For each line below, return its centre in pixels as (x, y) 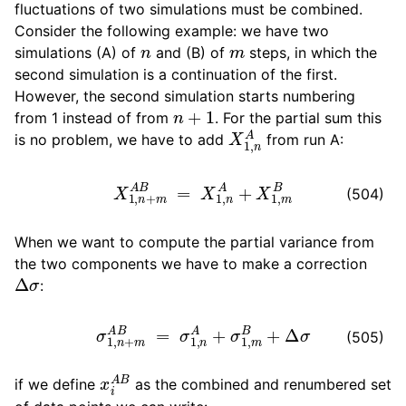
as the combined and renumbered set (261, 385)
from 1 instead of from (94, 118)
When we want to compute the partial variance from (194, 242)
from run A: (303, 140)
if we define (57, 385)
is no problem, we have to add (121, 140)
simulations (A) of (77, 53)
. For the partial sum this (298, 118)
